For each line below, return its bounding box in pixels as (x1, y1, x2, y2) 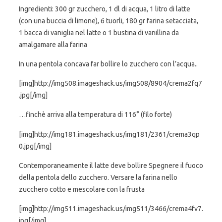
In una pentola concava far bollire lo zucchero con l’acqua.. (19, 60, 198, 68)
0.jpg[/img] (19, 142, 52, 150)
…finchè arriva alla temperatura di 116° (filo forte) (19, 111, 172, 119)
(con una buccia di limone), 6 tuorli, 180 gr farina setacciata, (19, 17, 198, 25)
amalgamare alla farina (19, 41, 87, 49)
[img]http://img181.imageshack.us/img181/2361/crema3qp (19, 130, 200, 138)
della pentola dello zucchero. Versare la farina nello (19, 173, 177, 181)
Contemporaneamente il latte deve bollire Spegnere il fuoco (19, 161, 203, 169)
